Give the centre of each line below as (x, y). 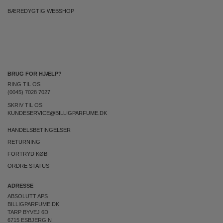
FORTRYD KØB (27, 154)
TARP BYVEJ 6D (28, 212)
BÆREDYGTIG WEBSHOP (41, 11)
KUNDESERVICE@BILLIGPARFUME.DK (57, 113)
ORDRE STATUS (28, 166)
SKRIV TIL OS (25, 105)
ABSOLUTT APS (28, 196)
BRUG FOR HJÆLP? (35, 74)
